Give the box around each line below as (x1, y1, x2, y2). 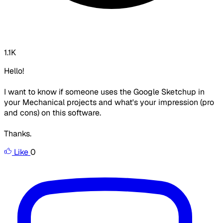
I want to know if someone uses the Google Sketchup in (4, 87, 205, 98)
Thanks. (4, 128, 31, 139)
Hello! (4, 66, 24, 77)
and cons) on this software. (4, 108, 101, 118)
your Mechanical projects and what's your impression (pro (4, 97, 214, 108)
